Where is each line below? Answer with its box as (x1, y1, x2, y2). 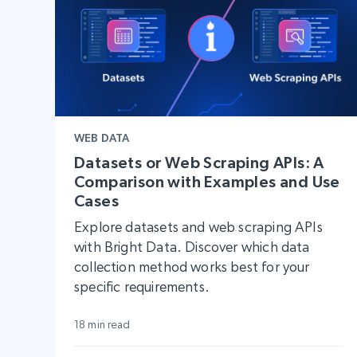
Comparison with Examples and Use (74, 173, 340, 191)
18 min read (74, 318, 131, 331)
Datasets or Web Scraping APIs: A (74, 154, 324, 172)
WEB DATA (74, 131, 130, 145)
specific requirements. (74, 278, 210, 296)
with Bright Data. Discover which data (74, 238, 310, 256)
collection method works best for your (74, 258, 310, 276)
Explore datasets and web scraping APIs (74, 218, 323, 236)
